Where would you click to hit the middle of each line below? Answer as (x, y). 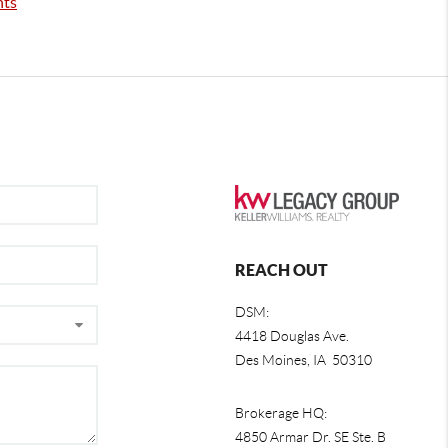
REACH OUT (281, 269)
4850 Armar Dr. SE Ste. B (310, 436)
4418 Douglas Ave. (291, 335)
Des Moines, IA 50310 (303, 359)
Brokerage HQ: (280, 412)
